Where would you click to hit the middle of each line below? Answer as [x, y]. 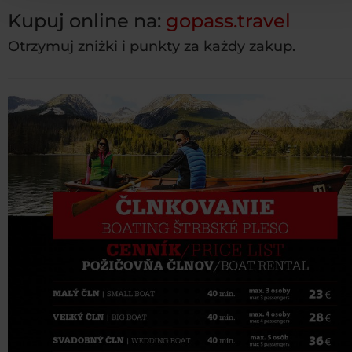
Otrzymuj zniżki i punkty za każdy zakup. [152, 47]
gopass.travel [228, 21]
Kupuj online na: [87, 21]
